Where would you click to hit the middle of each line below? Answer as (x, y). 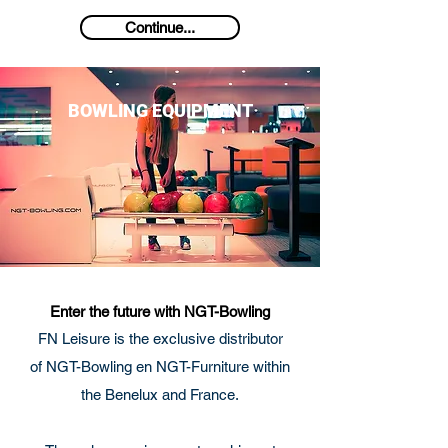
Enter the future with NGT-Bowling (160, 311)
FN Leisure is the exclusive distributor (160, 338)
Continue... (160, 27)
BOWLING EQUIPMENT (160, 110)
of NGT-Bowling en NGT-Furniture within (160, 366)
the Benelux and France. (160, 394)
